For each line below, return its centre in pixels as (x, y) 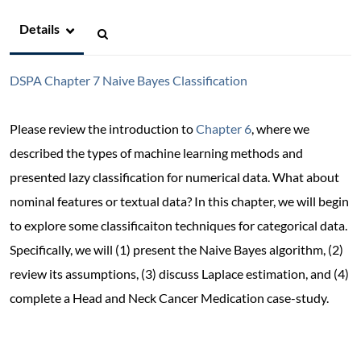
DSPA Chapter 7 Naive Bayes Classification (129, 80)
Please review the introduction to (103, 128)
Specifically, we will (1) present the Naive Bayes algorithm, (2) (176, 249)
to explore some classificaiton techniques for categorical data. (178, 225)
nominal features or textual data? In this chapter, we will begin (179, 201)
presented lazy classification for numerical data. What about (174, 176)
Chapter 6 (224, 128)
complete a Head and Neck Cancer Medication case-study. (169, 297)
